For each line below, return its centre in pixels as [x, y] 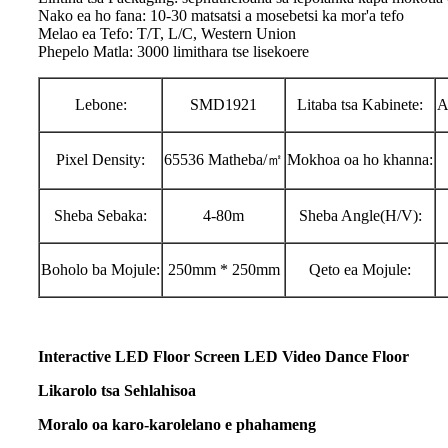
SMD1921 [223, 105]
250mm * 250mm [223, 270]
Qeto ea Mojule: [360, 270]
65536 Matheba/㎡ [223, 160]
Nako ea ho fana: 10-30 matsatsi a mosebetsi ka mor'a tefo [221, 16]
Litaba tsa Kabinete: [360, 105]
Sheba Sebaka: [100, 216]
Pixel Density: [100, 160]
